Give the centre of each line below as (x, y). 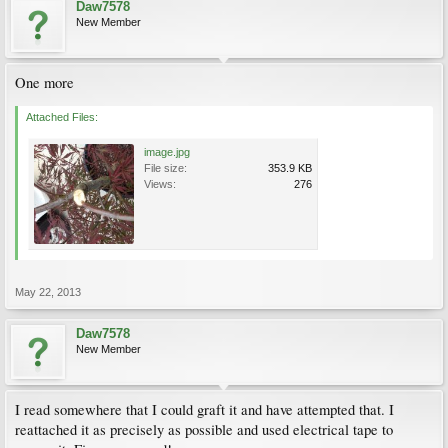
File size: (165, 168)
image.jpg (167, 152)
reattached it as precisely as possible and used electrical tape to (204, 429)
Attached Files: (62, 117)
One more (44, 82)
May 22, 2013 (48, 292)
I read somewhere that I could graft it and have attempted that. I (204, 409)
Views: (160, 184)
